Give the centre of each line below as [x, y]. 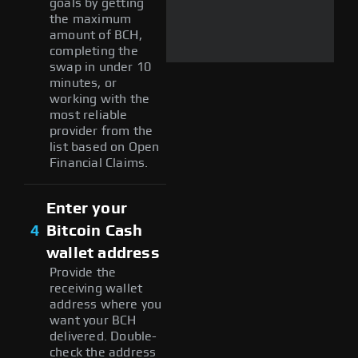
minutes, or [84, 83]
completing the [94, 51]
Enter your [87, 208]
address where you [106, 304]
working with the [100, 99]
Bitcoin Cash [95, 231]
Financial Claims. [99, 163]
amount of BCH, [96, 35]
